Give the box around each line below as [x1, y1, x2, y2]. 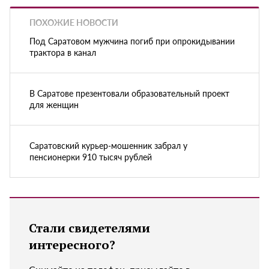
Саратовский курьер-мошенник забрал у [29, 139, 187, 151]
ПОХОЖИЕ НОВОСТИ [29, 16, 118, 29]
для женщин [29, 98, 79, 110]
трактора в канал [29, 46, 96, 58]
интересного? [29, 236, 115, 253]
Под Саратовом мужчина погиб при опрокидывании [29, 34, 235, 47]
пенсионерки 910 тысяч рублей [29, 150, 152, 163]
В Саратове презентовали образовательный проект [29, 86, 229, 99]
